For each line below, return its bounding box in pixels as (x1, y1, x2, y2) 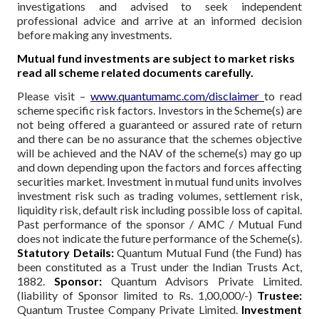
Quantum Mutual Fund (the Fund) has (117, 245, 303, 259)
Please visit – (17, 88, 90, 103)
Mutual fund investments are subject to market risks (17, 51, 295, 65)
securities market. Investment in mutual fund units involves (17, 174, 302, 188)
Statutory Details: (17, 245, 117, 259)
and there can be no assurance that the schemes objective (17, 131, 302, 145)
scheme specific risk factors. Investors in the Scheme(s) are (17, 103, 302, 117)
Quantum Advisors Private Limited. (101, 273, 303, 288)
